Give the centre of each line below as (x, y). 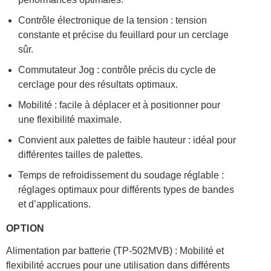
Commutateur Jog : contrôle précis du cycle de (117, 70)
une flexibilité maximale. (70, 120)
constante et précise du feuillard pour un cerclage (123, 35)
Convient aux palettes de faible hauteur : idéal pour (127, 140)
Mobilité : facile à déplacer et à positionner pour (119, 105)
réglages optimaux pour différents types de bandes (126, 190)
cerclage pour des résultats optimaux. (98, 85)
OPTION (25, 229)
